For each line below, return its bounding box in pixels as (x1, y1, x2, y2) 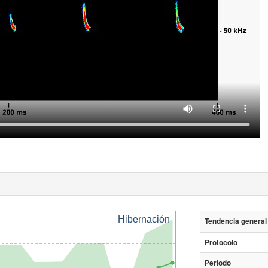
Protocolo (204, 237, 237, 248)
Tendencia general (204, 216, 267, 227)
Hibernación (118, 214, 170, 225)
